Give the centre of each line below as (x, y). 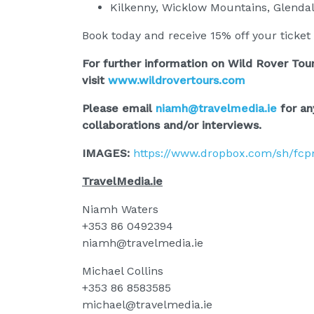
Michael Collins (123, 271)
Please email (119, 108)
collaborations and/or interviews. (172, 125)
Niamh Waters (120, 209)
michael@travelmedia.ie (147, 304)
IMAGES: (108, 153)
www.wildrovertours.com (177, 80)
